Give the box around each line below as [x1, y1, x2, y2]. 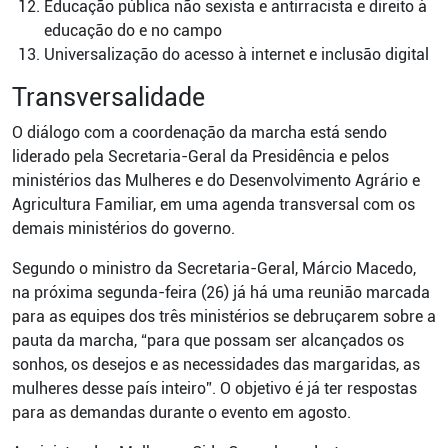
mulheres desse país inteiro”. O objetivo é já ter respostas [12, 379, 417, 398]
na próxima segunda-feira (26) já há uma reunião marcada [12, 283, 430, 302]
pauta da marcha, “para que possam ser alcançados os [12, 331, 404, 350]
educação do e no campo [44, 21, 222, 40]
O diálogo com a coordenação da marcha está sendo [12, 123, 387, 142]
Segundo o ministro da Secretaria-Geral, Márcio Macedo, [12, 259, 416, 278]
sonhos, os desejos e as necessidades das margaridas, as [12, 355, 420, 374]
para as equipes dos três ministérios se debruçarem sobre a [12, 307, 436, 326]
